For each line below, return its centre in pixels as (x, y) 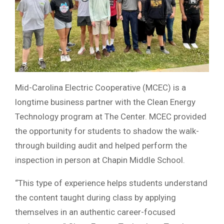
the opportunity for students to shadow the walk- (107, 131)
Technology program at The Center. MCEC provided (111, 116)
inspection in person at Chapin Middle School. (100, 160)
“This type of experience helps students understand (111, 183)
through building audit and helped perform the (101, 145)
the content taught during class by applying (95, 197)
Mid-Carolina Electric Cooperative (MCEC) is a (100, 87)
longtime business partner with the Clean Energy (105, 102)
